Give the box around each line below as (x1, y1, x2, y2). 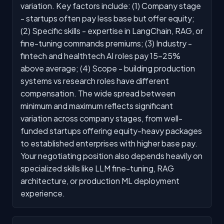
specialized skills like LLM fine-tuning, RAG (20, 162, 174, 173)
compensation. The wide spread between (20, 87, 175, 98)
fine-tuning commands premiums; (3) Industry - (20, 37, 192, 48)
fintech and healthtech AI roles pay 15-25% (20, 50, 180, 61)
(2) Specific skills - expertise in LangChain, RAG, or (20, 25, 203, 36)
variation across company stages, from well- (20, 112, 182, 123)
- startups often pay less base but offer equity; (20, 12, 194, 23)
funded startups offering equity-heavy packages (20, 125, 202, 136)
